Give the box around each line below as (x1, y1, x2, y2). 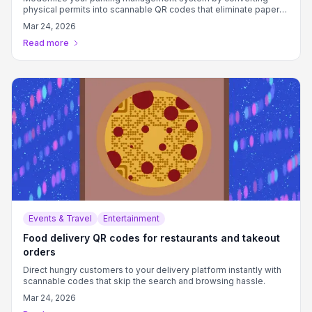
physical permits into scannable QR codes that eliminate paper (23, 4, 279, 15)
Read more (23, 38, 69, 48)
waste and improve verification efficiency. (23, 15, 195, 26)
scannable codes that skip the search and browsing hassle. (23, 276, 265, 286)
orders (23, 246, 56, 258)
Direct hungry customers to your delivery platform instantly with (23, 265, 281, 275)
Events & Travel (29, 213, 92, 224)
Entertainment (103, 213, 159, 224)
